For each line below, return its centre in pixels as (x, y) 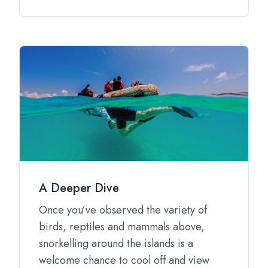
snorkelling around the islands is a (116, 243)
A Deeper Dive (79, 188)
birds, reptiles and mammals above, (122, 227)
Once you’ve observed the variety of (123, 210)
